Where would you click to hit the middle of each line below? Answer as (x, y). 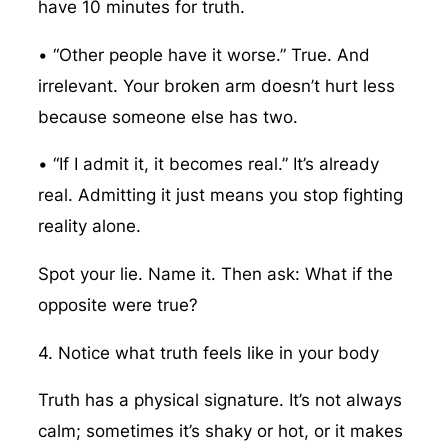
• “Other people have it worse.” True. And (203, 54)
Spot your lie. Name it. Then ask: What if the (215, 273)
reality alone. (89, 226)
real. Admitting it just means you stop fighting (220, 195)
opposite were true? (117, 304)
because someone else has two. (167, 116)
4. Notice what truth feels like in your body (208, 352)
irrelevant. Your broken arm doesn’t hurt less (216, 85)
